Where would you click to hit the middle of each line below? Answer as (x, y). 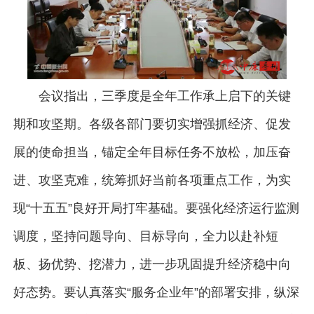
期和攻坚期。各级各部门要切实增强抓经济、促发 (152, 124)
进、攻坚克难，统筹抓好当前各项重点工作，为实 (152, 180)
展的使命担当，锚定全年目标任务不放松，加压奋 (152, 152)
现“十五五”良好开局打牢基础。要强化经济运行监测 (156, 209)
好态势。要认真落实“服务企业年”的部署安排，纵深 (156, 293)
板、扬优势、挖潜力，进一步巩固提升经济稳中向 (152, 265)
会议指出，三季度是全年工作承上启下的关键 (164, 96)
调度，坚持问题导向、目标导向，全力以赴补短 (145, 237)
